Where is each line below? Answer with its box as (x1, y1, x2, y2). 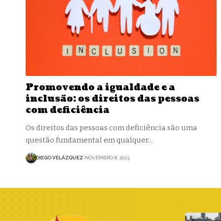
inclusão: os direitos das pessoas (26, 92, 199, 105)
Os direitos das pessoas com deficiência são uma (26, 123, 197, 132)
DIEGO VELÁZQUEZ (36, 155, 83, 161)
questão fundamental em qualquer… (26, 135, 154, 145)
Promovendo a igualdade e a (26, 81, 175, 94)
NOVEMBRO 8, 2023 (84, 155, 129, 161)
